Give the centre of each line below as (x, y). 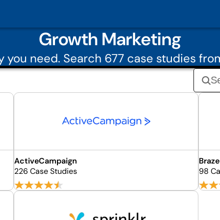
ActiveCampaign (46, 161)
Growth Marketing (110, 39)
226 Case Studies (46, 171)
